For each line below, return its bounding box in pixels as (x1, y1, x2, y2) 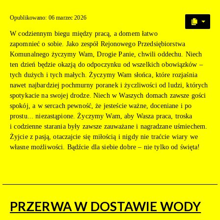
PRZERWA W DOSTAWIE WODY (10, 198, 201, 215)
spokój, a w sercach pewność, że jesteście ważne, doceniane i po (10, 102, 192, 110)
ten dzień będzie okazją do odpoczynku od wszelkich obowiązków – (10, 61, 203, 69)
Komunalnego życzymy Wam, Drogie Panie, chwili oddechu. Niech (10, 51, 202, 58)
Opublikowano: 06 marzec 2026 (10, 14, 86, 22)
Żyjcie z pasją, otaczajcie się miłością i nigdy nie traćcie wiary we (10, 133, 198, 141)
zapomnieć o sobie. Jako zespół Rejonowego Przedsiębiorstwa (10, 40, 185, 48)
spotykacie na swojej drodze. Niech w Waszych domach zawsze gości (10, 92, 206, 100)
